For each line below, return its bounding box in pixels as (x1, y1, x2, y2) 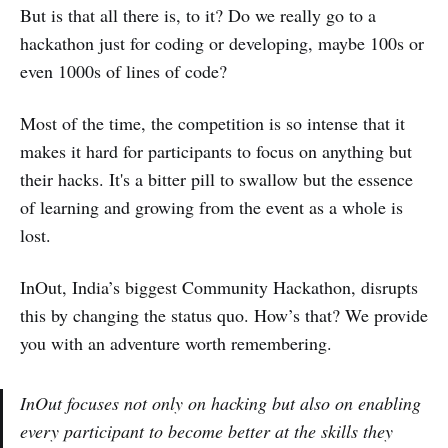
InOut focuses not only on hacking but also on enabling (20, 390, 421, 415)
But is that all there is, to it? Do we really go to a (20, 2, 376, 27)
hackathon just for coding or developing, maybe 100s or (20, 30, 424, 55)
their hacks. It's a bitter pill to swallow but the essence (20, 166, 413, 191)
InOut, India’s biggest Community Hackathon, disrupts (20, 274, 418, 299)
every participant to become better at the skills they (20, 418, 393, 443)
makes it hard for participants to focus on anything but (20, 138, 412, 163)
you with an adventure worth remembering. (20, 330, 332, 355)
